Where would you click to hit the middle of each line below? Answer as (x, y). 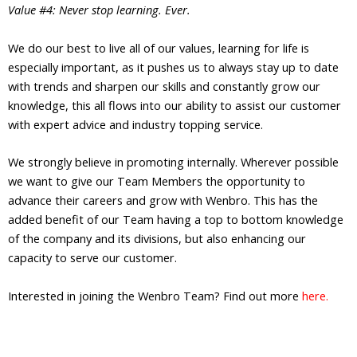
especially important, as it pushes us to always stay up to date (173, 67)
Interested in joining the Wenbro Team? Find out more (155, 295)
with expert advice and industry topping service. (135, 124)
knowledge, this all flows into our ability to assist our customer (175, 105)
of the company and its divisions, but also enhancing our (157, 239)
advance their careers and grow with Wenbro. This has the (163, 200)
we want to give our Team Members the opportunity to (157, 181)
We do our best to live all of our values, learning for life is (159, 47)
